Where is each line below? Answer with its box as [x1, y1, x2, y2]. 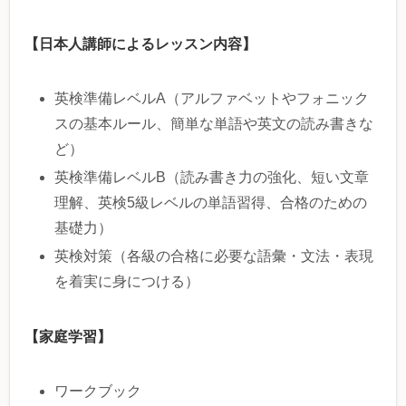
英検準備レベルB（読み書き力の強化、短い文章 [54, 169, 370, 186]
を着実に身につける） [54, 274, 200, 290]
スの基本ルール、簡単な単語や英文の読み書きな [54, 116, 374, 132]
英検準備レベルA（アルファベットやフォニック [54, 91, 370, 107]
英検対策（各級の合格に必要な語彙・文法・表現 [54, 248, 374, 265]
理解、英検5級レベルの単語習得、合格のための [54, 195, 368, 211]
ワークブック [54, 383, 142, 400]
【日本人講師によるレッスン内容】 [24, 34, 256, 54]
